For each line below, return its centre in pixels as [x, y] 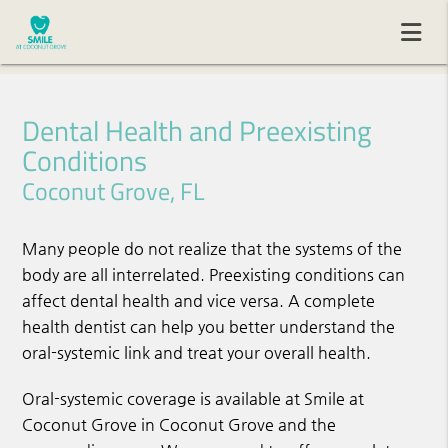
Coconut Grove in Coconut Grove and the [179, 425]
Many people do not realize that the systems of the [212, 249]
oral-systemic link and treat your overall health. [197, 353]
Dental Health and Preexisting [197, 131]
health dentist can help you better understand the [209, 327]
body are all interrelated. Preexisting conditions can [214, 275]
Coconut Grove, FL [114, 191]
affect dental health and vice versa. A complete [199, 301]
